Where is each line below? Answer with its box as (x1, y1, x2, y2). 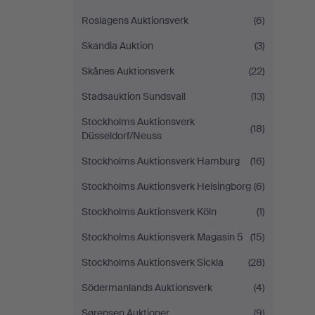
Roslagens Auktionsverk (82, 14, 188, 27)
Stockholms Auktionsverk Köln (82, 205, 217, 218)
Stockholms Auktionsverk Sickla (82, 256, 224, 269)
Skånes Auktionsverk (82, 65, 174, 77)
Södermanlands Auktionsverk (82, 281, 212, 294)
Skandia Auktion (82, 39, 153, 52)
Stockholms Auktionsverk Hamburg (82, 155, 240, 167)
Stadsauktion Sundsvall (82, 90, 186, 103)
